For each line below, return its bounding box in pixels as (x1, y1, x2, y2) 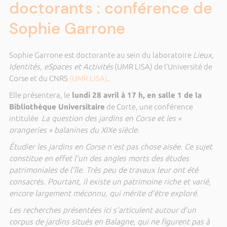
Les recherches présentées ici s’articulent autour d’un (9, 206, 196, 214)
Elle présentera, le (9, 91, 70, 99)
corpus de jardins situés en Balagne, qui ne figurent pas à (9, 217, 210, 226)
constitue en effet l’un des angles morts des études (9, 154, 189, 163)
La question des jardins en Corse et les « (41, 114, 181, 123)
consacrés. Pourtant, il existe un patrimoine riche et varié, (9, 177, 211, 186)
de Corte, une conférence (104, 102, 193, 111)
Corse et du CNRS (9, 74, 69, 83)
